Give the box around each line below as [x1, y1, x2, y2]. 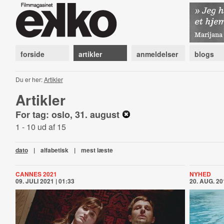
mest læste [80, 145, 113, 154]
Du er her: [15, 75, 44, 83]
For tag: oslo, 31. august [15, 108, 122, 121]
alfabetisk [40, 145, 68, 154]
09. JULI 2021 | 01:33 [15, 176, 74, 185]
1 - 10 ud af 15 [15, 121, 66, 132]
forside [20, 49, 44, 59]
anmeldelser [136, 49, 178, 59]
